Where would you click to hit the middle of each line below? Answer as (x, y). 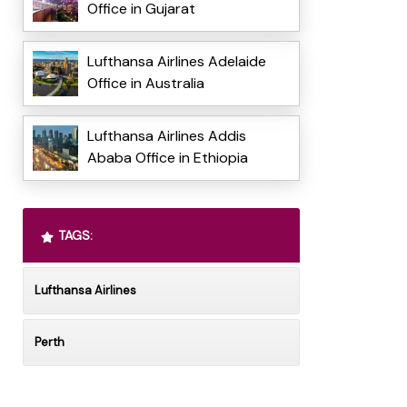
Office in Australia (145, 84)
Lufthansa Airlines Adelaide (176, 62)
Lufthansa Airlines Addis (166, 136)
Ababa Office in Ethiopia (167, 158)
